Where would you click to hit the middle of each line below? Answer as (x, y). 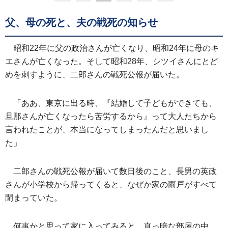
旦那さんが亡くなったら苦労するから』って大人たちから (111, 116)
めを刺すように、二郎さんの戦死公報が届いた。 (95, 75)
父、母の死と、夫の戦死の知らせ (81, 22)
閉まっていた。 (34, 198)
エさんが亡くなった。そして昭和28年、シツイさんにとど (111, 61)
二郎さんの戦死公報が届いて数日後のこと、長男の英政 (115, 171)
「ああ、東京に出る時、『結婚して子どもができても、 (115, 103)
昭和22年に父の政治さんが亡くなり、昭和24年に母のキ (116, 48)
